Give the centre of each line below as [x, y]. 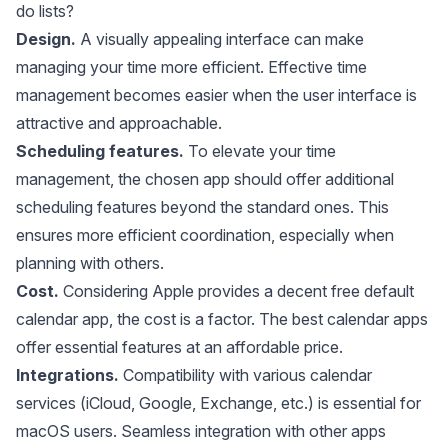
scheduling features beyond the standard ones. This [202, 207]
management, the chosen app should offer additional [205, 179]
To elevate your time [262, 151]
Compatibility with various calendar [245, 375]
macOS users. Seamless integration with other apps [201, 431]
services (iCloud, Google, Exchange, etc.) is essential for [218, 403]
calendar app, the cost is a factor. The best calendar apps [222, 319]
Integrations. [67, 375]
